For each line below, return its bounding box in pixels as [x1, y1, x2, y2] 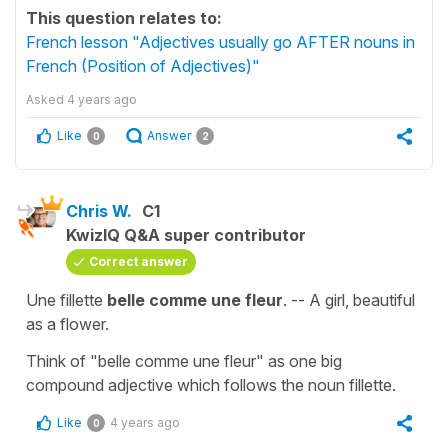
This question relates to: [26, 7, 222, 28]
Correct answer [89, 253, 188, 269]
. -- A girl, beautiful [283, 289, 415, 310]
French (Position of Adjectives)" [26, 55, 260, 76]
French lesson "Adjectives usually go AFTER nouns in [26, 31, 415, 52]
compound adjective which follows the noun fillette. [26, 374, 396, 395]
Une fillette [26, 289, 103, 310]
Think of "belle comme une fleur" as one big [26, 350, 342, 371]
